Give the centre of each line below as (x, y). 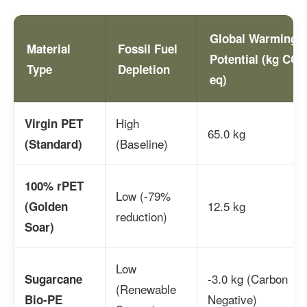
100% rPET (54, 185)
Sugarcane (53, 279)
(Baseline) (142, 143)
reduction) (142, 216)
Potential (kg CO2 (258, 59)
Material (49, 48)
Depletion (144, 69)
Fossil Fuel (148, 48)
